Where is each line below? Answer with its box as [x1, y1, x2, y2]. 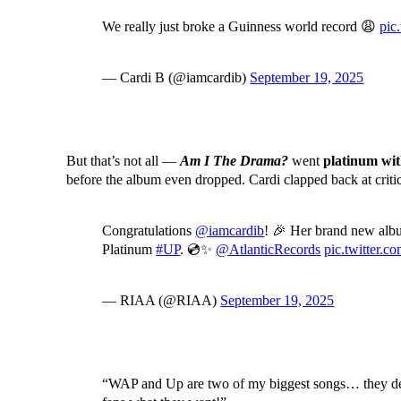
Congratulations [102, 223, 196, 239]
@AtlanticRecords [216, 242, 321, 258]
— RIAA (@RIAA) [102, 293, 221, 309]
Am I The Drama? [180, 153, 289, 169]
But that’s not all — [66, 153, 181, 169]
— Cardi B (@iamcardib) [102, 70, 251, 86]
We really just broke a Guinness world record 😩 [102, 19, 380, 35]
